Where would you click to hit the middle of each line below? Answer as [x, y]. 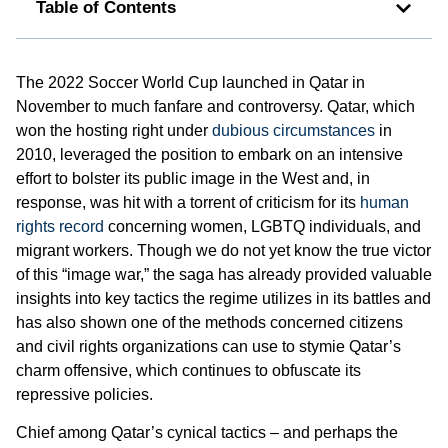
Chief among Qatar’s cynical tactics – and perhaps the [207, 433]
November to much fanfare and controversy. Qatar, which [215, 107]
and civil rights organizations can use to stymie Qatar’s [208, 347]
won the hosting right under [114, 131]
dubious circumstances [293, 131]
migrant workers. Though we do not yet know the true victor [223, 251]
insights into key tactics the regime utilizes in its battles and [223, 299]
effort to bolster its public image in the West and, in [193, 179]
